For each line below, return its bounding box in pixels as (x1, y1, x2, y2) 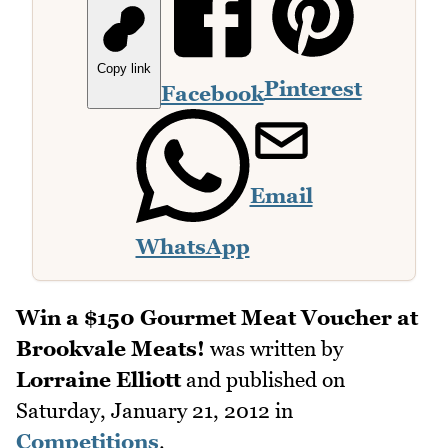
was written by (205, 336, 343, 362)
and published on (181, 367, 345, 393)
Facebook (160, 81, 264, 107)
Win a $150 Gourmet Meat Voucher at (16, 305, 418, 331)
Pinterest (263, 76, 362, 102)
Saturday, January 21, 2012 (16, 398, 270, 424)
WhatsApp (135, 234, 250, 260)
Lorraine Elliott (16, 367, 181, 393)
